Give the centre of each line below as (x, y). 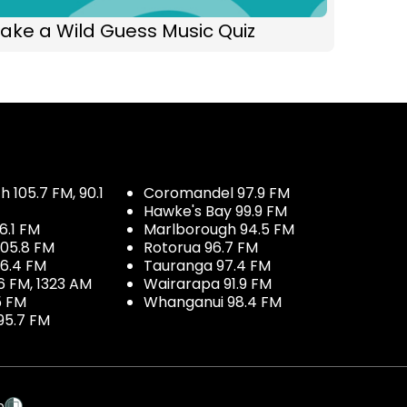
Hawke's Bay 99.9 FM (215, 212)
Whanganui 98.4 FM (213, 303)
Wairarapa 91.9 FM (208, 284)
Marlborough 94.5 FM (219, 230)
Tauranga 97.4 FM (207, 266)
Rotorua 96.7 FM (201, 248)
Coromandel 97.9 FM (217, 194)
